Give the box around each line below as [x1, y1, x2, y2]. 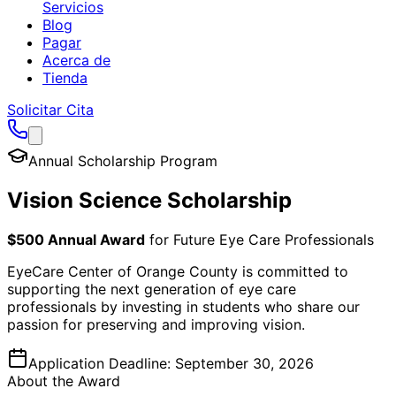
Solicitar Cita [7, 101, 94, 118]
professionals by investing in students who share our [7, 297, 360, 316]
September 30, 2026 [175, 354, 314, 372]
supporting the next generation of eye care [7, 279, 296, 298]
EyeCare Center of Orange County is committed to [7, 262, 348, 280]
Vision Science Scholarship [7, 187, 292, 213]
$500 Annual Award [7, 230, 145, 248]
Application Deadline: [28, 354, 175, 372]
